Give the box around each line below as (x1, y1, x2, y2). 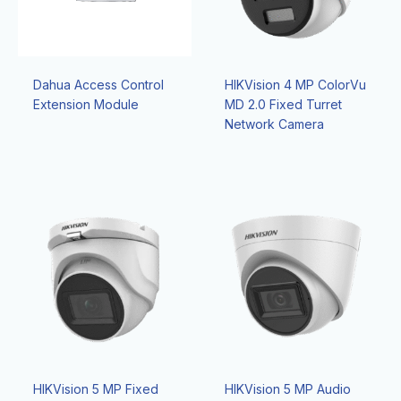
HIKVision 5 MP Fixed (32, 381, 158, 397)
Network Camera (224, 116, 324, 132)
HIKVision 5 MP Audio (224, 381, 351, 397)
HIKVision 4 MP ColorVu (224, 77, 366, 93)
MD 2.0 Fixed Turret (224, 97, 342, 113)
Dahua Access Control (32, 77, 164, 93)
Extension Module (32, 97, 139, 113)
